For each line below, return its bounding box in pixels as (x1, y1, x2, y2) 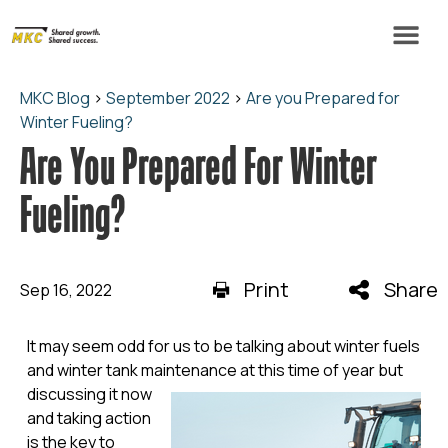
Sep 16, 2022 (20, 279, 112, 301)
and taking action (26, 407, 151, 429)
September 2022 (106, 87, 230, 109)
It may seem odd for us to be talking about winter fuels (26, 335, 420, 357)
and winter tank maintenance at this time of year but (26, 359, 406, 381)
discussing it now (26, 383, 152, 405)
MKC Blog (20, 87, 90, 109)
